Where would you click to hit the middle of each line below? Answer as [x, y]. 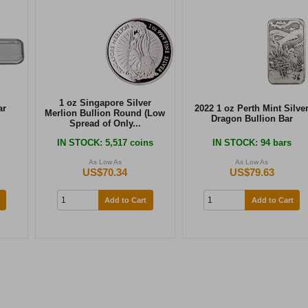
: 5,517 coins [126, 143]
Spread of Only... [105, 123]
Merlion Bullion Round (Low [105, 113]
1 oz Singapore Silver [105, 103]
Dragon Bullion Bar [252, 119]
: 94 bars [273, 143]
